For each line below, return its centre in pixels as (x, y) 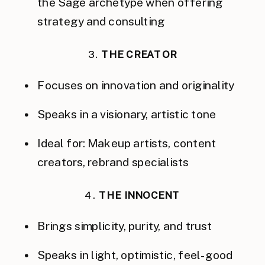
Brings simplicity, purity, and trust (125, 226)
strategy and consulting (101, 21)
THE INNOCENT (140, 195)
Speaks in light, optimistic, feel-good (135, 255)
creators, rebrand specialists (113, 162)
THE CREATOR (139, 54)
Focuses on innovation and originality (136, 85)
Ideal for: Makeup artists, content (127, 143)
